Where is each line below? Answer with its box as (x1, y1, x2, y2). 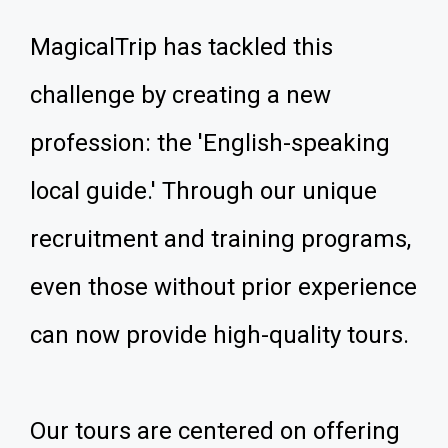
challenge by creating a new (30, 81, 331, 109)
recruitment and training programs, (30, 225, 411, 253)
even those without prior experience (30, 273, 417, 301)
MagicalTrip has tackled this (30, 33, 333, 61)
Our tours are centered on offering (30, 417, 400, 445)
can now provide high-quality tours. (30, 321, 409, 349)
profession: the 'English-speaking (30, 129, 390, 157)
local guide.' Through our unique (30, 177, 377, 205)
